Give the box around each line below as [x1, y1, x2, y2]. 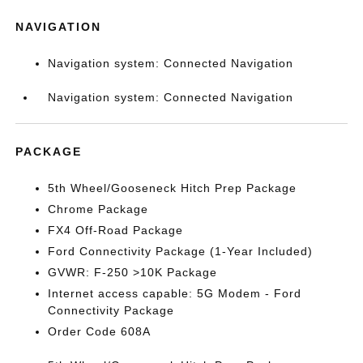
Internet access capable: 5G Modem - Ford [48, 287, 302, 300]
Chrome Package [48, 203, 149, 216]
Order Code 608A [48, 325, 152, 338]
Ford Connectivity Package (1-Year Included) [48, 245, 314, 258]
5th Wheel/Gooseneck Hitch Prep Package [48, 181, 297, 194]
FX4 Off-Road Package [48, 224, 184, 237]
